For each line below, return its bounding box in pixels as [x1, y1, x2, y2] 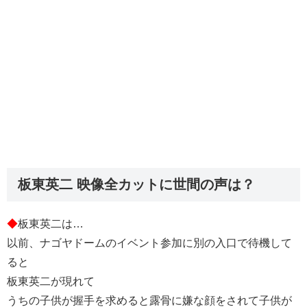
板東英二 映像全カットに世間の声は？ [18, 177, 255, 193]
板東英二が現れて [7, 275, 95, 288]
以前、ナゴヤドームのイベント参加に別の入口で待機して [7, 237, 292, 249]
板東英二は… [18, 218, 84, 230]
